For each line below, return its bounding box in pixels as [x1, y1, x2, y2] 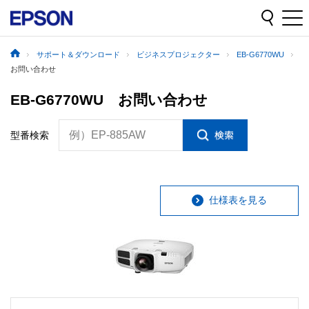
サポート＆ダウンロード [37, 50, 120, 59]
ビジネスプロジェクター [137, 50, 220, 59]
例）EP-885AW [69, 128, 146, 141]
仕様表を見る [209, 195, 267, 206]
